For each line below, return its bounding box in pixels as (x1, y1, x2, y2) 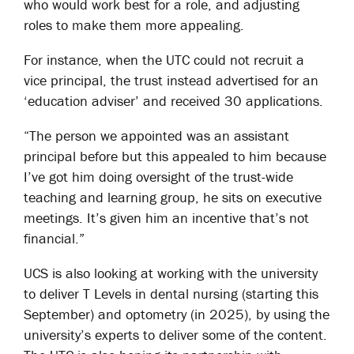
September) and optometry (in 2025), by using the (24, 305, 330, 323)
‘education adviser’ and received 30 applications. (24, 92, 323, 110)
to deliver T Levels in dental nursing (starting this (24, 284, 318, 303)
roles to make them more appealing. (24, 16, 244, 34)
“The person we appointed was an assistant (24, 126, 289, 145)
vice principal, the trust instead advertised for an (24, 71, 318, 89)
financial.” (24, 229, 85, 247)
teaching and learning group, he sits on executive (24, 188, 322, 206)
